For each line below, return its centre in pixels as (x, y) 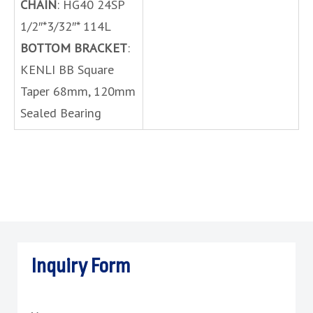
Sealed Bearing (61, 112)
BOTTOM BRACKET (74, 47)
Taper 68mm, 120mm (78, 90)
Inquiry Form (81, 267)
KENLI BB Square (67, 69)
